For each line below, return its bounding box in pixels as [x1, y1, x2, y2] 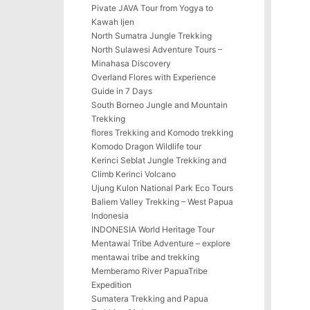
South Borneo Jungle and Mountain [91, 100, 228, 110]
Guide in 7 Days [91, 86, 152, 96]
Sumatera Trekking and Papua [91, 293, 208, 304]
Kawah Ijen [91, 17, 134, 27]
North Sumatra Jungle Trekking [91, 30, 212, 41]
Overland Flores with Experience [91, 72, 216, 82]
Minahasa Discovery [91, 58, 171, 69]
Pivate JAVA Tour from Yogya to [91, 3, 213, 13]
